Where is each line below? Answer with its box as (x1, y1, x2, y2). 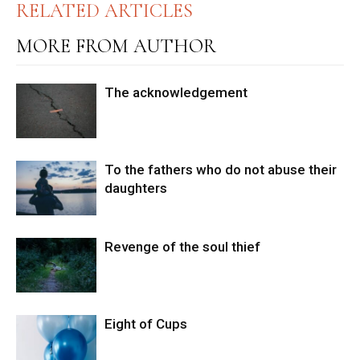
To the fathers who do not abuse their (104, 161, 337, 178)
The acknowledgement (104, 84, 247, 100)
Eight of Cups (104, 315, 187, 332)
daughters (104, 179, 167, 196)
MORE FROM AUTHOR (16, 34, 216, 58)
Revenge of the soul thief (104, 238, 260, 255)
